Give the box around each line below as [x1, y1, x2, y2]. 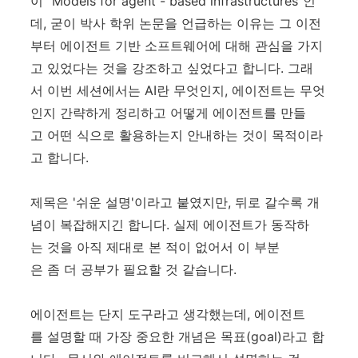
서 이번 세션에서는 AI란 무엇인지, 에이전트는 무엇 [30, 82, 325, 98]
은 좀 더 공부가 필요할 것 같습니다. [30, 261, 237, 277]
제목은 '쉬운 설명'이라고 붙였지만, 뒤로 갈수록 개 [30, 194, 320, 210]
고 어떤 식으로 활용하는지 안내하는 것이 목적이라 [30, 127, 323, 143]
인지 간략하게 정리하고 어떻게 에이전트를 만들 [30, 105, 306, 121]
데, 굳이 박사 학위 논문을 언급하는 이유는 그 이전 [30, 15, 321, 31]
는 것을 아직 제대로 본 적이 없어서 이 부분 [30, 239, 280, 255]
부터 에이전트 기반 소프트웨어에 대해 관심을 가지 [30, 38, 323, 54]
